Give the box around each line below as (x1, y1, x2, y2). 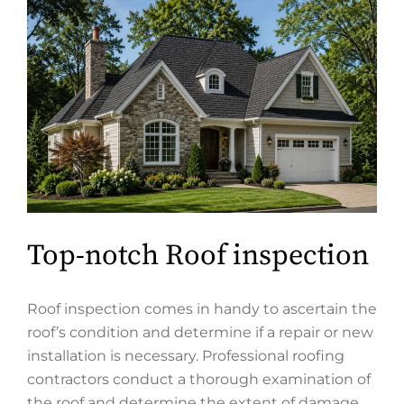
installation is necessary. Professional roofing (27, 346, 344, 364)
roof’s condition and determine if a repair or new (27, 323, 373, 341)
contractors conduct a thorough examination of (27, 370, 371, 388)
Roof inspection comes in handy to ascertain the (27, 299, 377, 317)
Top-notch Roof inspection (27, 237, 369, 274)
